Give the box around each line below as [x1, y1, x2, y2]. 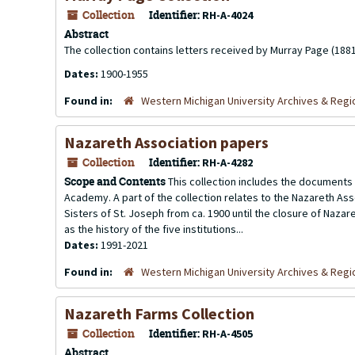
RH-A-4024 [202, 8, 253, 22]
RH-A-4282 [202, 155, 253, 170]
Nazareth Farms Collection [64, 303, 254, 323]
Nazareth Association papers [64, 132, 269, 152]
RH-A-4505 [202, 326, 253, 341]
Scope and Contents [64, 174, 166, 189]
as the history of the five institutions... [64, 222, 243, 236]
